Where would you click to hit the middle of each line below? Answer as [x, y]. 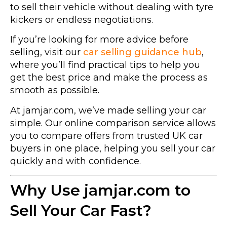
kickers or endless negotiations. [82, 20]
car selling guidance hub [142, 52]
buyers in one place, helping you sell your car [113, 148]
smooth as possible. [55, 90]
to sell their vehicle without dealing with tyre [112, 7]
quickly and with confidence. [75, 161]
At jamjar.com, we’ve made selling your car [108, 110]
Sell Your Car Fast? [81, 211]
